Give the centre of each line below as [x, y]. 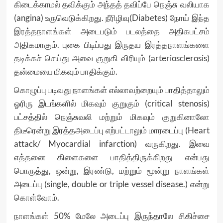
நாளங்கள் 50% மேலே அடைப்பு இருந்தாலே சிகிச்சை [111, 216]
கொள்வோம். [36, 197]
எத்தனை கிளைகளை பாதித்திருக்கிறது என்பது [111, 157]
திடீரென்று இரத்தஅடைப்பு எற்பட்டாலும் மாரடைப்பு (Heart [111, 130]
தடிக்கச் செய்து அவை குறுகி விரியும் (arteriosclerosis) [111, 58]
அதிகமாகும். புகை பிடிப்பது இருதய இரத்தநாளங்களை [111, 45]
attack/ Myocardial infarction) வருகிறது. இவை [111, 144]
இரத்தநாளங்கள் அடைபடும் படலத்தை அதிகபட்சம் [111, 31]
